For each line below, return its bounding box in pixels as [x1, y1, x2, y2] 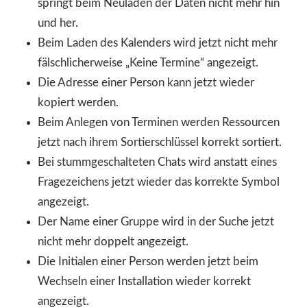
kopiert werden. [38, 96, 119, 108]
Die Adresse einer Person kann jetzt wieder [38, 76, 255, 88]
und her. [38, 16, 79, 29]
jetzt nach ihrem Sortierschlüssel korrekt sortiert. [38, 136, 282, 148]
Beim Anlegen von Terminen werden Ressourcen [38, 116, 280, 128]
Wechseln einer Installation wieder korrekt [38, 275, 251, 287]
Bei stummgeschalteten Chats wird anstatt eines [38, 156, 278, 168]
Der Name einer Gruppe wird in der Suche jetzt [38, 215, 275, 228]
